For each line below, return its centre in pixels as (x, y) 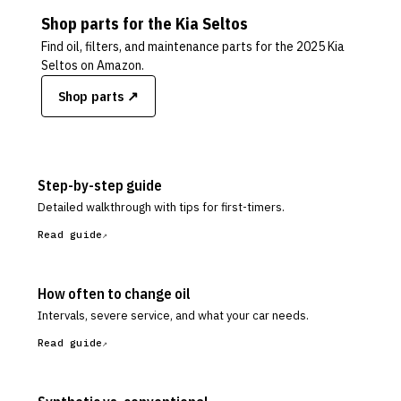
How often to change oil (114, 294)
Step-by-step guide (100, 185)
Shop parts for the (108, 24)
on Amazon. (111, 65)
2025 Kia (320, 47)
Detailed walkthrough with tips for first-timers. (161, 207)
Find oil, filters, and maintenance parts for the (169, 47)
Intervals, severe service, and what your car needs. (173, 316)
